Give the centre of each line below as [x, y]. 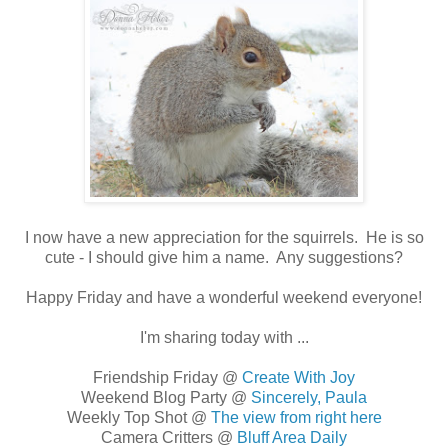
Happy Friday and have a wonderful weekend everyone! [224, 298]
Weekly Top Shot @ [138, 418]
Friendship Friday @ [167, 378]
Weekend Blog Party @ [166, 398]
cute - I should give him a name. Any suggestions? [224, 258]
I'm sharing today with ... [224, 338]
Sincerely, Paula [309, 398]
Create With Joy [298, 378]
